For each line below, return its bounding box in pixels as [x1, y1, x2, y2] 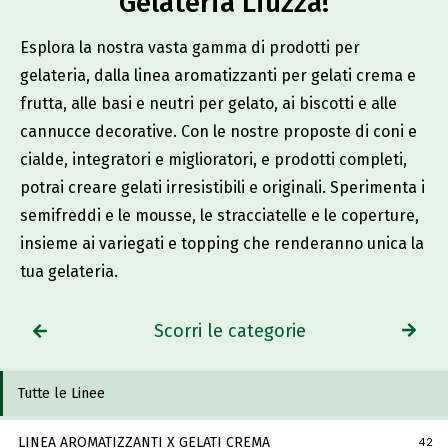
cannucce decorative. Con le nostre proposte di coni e [20, 121, 417, 141]
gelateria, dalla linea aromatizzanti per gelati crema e [20, 65, 416, 85]
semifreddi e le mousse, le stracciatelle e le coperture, [20, 205, 419, 225]
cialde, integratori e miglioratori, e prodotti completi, [20, 149, 407, 169]
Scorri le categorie [154, 319, 306, 342]
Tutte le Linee [18, 384, 105, 402]
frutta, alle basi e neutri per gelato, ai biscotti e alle [20, 93, 397, 113]
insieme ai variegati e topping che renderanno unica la [20, 233, 424, 253]
